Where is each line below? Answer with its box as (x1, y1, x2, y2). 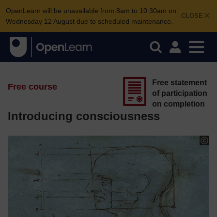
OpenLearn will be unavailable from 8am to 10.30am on (6, 7, 176, 15)
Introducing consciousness (8, 109, 160, 123)
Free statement (152, 78, 207, 87)
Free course (8, 82, 57, 92)
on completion (152, 100, 205, 108)
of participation (152, 89, 207, 97)
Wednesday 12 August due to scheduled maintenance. (6, 17, 173, 25)
